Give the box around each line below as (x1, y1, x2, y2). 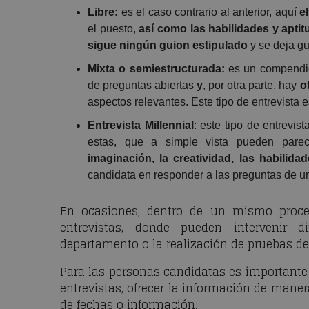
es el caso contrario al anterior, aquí (118, 6, 299, 19)
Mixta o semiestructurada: (88, 63, 225, 75)
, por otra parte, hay (203, 79, 300, 92)
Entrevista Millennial (88, 119, 194, 132)
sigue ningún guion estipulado (88, 39, 248, 52)
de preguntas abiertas (88, 79, 197, 92)
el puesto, (88, 23, 139, 35)
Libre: (88, 6, 118, 19)
